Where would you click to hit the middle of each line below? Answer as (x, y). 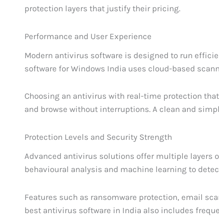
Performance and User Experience (88, 36)
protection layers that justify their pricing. (103, 9)
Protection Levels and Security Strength (99, 137)
